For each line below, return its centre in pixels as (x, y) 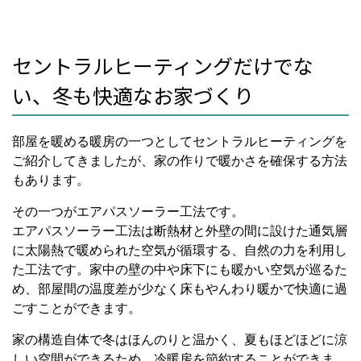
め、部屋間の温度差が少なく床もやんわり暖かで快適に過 (180, 288)
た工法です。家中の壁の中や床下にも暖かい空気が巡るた (180, 269)
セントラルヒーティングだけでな (163, 65)
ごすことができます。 (77, 308)
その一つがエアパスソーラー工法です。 (128, 211)
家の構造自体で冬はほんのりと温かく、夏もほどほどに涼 (180, 339)
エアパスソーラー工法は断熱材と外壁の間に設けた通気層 (180, 230)
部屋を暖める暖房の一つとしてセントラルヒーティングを (180, 141)
